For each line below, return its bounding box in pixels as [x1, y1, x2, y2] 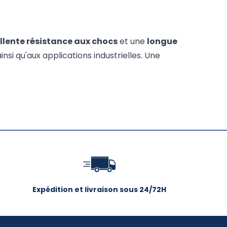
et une [118, 35, 147, 48]
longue [147, 35, 177, 48]
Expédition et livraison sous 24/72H [32, 184, 166, 195]
